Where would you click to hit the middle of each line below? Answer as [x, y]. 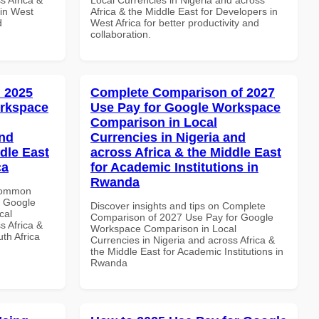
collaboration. [121, 34]
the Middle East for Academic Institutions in [187, 251]
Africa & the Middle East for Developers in [184, 11]
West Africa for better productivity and [175, 22]
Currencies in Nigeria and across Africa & [183, 240]
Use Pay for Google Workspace [185, 107]
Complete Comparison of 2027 [183, 92]
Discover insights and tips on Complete [178, 205]
